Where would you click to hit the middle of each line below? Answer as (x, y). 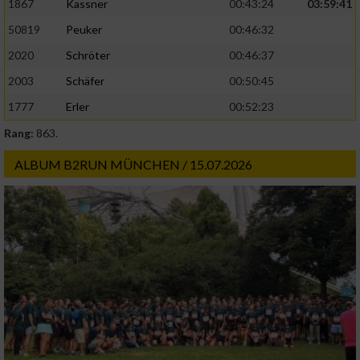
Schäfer (85, 81)
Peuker (84, 30)
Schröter (88, 55)
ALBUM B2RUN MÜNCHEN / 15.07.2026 (133, 165)
